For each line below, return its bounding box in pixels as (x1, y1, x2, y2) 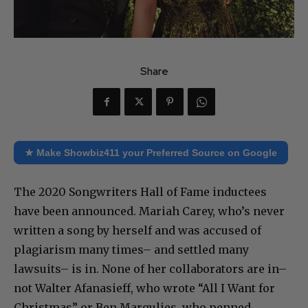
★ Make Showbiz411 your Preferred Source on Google (25, 147, 277, 159)
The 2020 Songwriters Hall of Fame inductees (14, 185, 267, 199)
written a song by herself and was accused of (14, 223, 261, 238)
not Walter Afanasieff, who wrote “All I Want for (14, 281, 275, 296)
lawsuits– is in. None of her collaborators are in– (14, 262, 287, 276)
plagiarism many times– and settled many (14, 243, 249, 257)
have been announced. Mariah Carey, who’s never (14, 204, 285, 219)
